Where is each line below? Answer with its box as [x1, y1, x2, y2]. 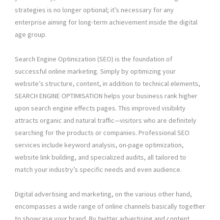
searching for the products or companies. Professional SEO [15, 128, 190, 137]
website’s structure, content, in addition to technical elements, [15, 79, 200, 88]
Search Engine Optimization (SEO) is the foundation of [15, 55, 172, 64]
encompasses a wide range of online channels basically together [15, 202, 205, 211]
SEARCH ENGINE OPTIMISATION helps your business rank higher [15, 91, 197, 101]
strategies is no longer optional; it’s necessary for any [15, 5, 174, 15]
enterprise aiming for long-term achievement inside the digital [15, 18, 197, 27]
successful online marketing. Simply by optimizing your [15, 67, 176, 76]
